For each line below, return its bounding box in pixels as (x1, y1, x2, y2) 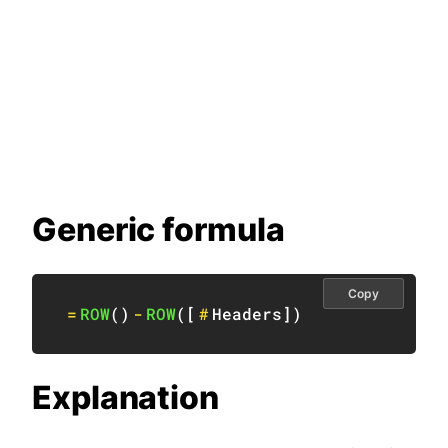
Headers (212, 303, 282, 325)
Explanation (32, 378, 219, 418)
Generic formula (32, 210, 285, 250)
